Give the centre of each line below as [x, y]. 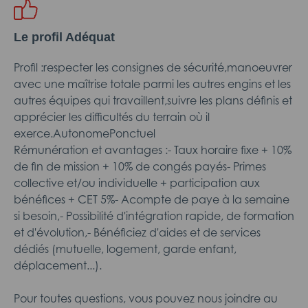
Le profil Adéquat [64, 37]
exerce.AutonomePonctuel [85, 133]
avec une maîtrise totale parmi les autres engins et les [152, 84]
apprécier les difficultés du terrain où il [112, 117]
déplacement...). [58, 265]
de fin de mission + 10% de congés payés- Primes [140, 166]
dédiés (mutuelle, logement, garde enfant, [125, 249]
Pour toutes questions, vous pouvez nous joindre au [146, 298]
